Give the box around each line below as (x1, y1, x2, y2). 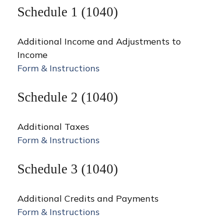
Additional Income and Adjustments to (17, 36, 181, 47)
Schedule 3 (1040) (17, 162, 118, 176)
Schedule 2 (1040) (17, 90, 118, 105)
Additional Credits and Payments (17, 193, 159, 204)
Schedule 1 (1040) (17, 4, 118, 19)
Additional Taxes (17, 121, 89, 132)
